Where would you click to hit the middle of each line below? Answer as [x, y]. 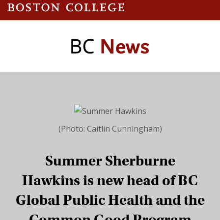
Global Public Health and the [110, 200]
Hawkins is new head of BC [110, 180]
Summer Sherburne [110, 161]
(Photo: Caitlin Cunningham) [110, 128]
